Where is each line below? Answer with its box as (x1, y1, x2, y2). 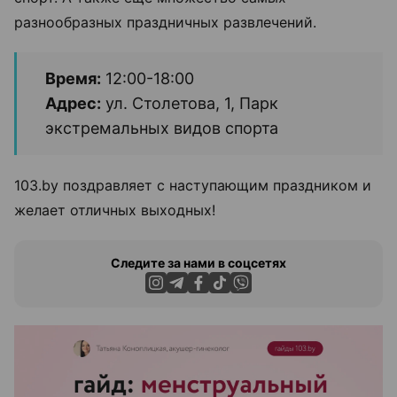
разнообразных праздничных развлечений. (14, 12, 316, 31)
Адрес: (45, 93, 101, 113)
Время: (45, 68, 101, 88)
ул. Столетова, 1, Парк (101, 93, 278, 113)
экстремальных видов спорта (45, 118, 278, 137)
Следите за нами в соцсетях (111, 254, 286, 270)
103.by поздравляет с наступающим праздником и (14, 175, 371, 194)
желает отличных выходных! (14, 200, 215, 219)
